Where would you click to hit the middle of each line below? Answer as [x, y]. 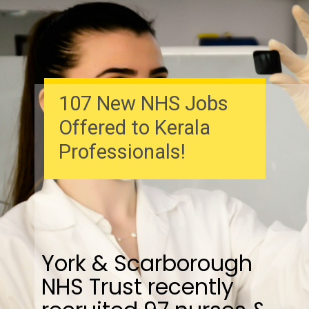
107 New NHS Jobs [143, 104]
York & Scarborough [147, 263]
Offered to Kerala [134, 128]
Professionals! [122, 152]
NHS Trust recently [137, 287]
